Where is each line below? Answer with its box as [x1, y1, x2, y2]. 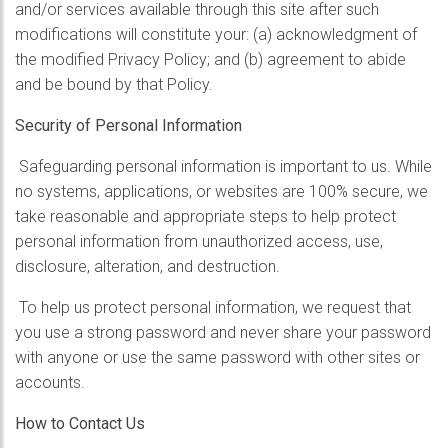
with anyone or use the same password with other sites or [15, 348, 420, 367]
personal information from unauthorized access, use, [15, 232, 383, 251]
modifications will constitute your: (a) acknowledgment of [15, 25, 417, 44]
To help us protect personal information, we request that [15, 298, 411, 317]
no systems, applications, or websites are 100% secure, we [15, 182, 428, 201]
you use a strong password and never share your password [15, 323, 431, 342]
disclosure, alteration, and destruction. [15, 257, 280, 276]
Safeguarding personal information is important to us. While [15, 157, 432, 176]
